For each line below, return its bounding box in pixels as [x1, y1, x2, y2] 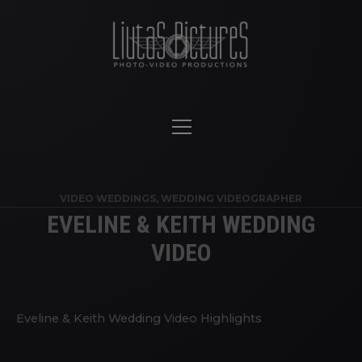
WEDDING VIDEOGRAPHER [161, 192, 302, 204]
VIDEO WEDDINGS [60, 192, 156, 204]
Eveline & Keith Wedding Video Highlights [16, 311, 262, 326]
